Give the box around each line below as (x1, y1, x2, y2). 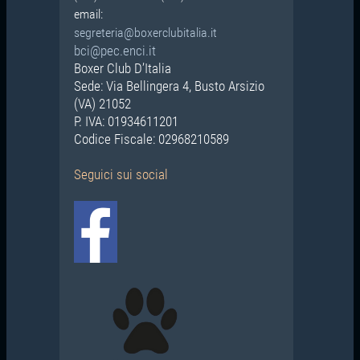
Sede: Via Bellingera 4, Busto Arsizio (73, 78, 264, 95)
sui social (112, 166, 168, 183)
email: (73, 6, 106, 22)
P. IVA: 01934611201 (73, 113, 178, 130)
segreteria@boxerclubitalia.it (73, 25, 217, 41)
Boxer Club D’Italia (73, 60, 174, 77)
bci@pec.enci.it (73, 43, 156, 59)
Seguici (73, 166, 113, 183)
